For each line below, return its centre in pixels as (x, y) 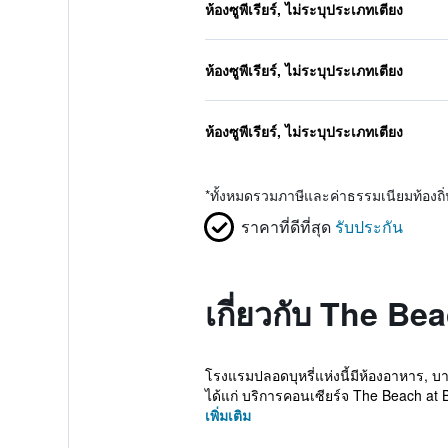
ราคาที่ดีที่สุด (285, 226)
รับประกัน (368, 226)
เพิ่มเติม (227, 415)
